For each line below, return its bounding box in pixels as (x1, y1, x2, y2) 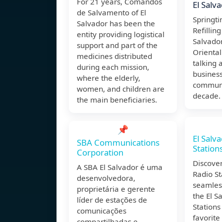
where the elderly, (77, 73, 140, 83)
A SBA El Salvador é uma (77, 162, 163, 172)
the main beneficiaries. (77, 95, 157, 105)
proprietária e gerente (77, 184, 155, 194)
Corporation (77, 147, 123, 159)
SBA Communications (77, 137, 160, 149)
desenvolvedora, (77, 173, 135, 183)
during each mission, (77, 62, 149, 72)
